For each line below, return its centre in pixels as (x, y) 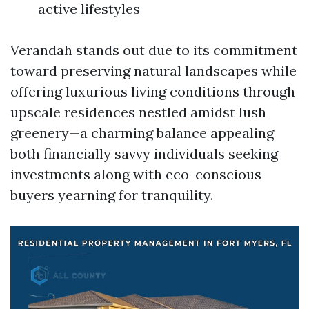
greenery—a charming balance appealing (142, 133)
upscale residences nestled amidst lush (138, 112)
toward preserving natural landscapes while (153, 71)
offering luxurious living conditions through (153, 91)
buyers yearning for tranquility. (112, 195)
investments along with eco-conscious (136, 174)
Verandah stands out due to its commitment (154, 50)
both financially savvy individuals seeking (144, 153)
